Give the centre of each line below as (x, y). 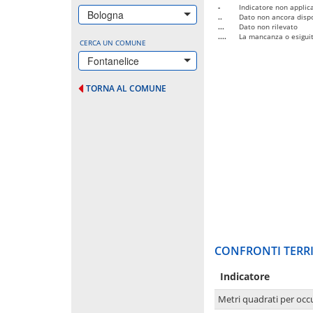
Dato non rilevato (268, 26)
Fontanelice (113, 60)
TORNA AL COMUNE (126, 88)
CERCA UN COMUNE (113, 42)
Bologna (105, 14)
